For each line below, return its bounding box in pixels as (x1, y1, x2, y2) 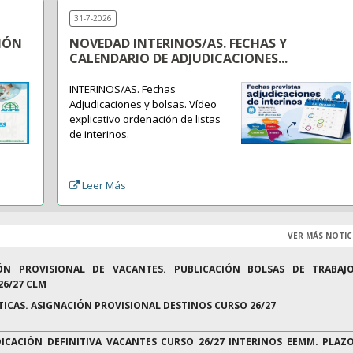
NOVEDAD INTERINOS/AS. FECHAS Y (69, 35, 288, 53)
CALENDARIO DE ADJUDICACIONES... (69, 50, 288, 68)
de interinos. (69, 127, 130, 142)
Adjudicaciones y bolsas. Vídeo (69, 97, 217, 112)
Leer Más (82, 178, 127, 193)
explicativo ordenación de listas (69, 112, 221, 127)
